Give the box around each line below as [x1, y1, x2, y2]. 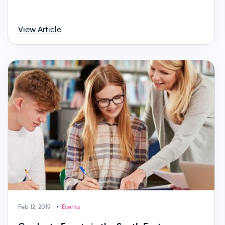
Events [61, 202, 80, 210]
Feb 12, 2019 [18, 202, 50, 210]
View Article [18, 24, 61, 34]
